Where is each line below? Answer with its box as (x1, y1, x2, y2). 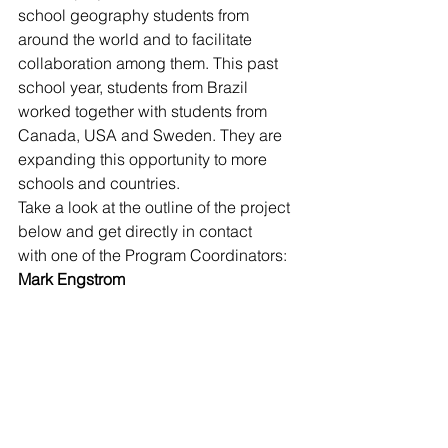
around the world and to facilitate (18, 29, 256, 49)
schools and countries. (18, 173, 180, 193)
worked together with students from (18, 101, 271, 121)
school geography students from (18, 5, 253, 25)
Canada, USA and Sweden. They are (18, 125, 286, 145)
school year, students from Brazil (18, 77, 252, 97)
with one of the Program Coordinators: (18, 245, 287, 265)
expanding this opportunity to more (18, 149, 271, 169)
